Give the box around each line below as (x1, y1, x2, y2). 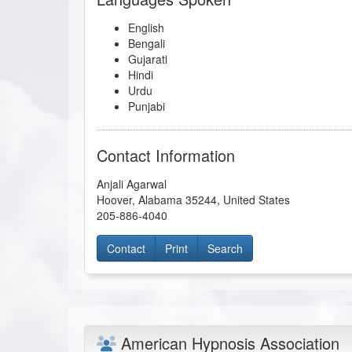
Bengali (128, 35, 165, 51)
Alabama (138, 191, 182, 207)
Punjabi (128, 97, 165, 114)
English (128, 19, 164, 35)
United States (223, 191, 290, 207)
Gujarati (128, 50, 167, 67)
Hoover (97, 191, 132, 207)
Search (207, 240, 243, 256)
